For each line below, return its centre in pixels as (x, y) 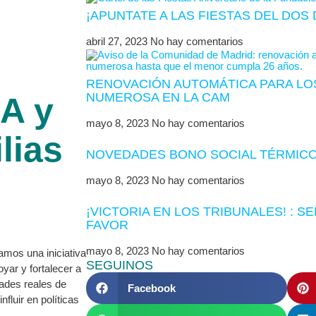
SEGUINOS (120, 265)
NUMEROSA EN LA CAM (158, 97)
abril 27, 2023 (118, 41)
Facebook (151, 288)
